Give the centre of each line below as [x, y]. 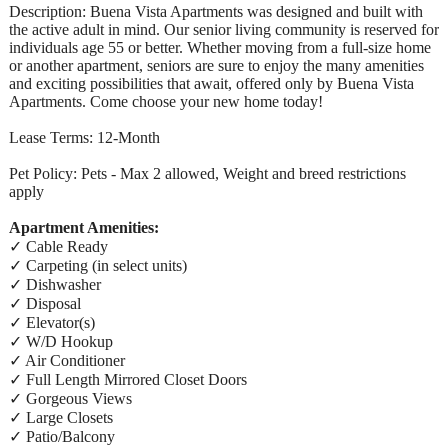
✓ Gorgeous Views [70, 398]
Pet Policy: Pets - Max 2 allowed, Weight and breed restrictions [207, 173]
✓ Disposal [45, 303]
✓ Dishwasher [55, 284]
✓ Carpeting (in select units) [98, 265]
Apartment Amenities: [84, 227]
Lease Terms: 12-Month [84, 137]
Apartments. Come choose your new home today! [166, 101]
